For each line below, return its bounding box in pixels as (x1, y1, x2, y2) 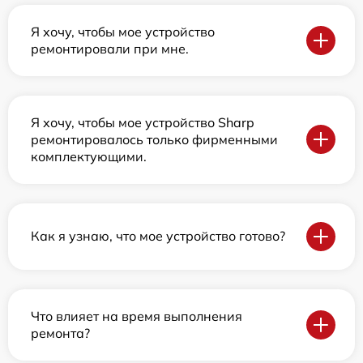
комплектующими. (31, 147, 147, 164)
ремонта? (31, 324, 90, 341)
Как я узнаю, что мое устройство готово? (31, 228, 285, 245)
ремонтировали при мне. (31, 40, 189, 57)
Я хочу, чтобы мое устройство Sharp (31, 113, 254, 130)
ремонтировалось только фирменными (31, 130, 278, 147)
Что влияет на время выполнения (31, 307, 242, 324)
